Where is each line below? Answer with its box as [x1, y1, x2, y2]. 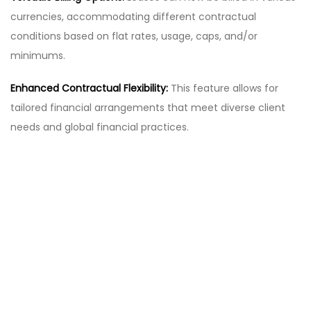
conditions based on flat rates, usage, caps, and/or [10, 29, 258, 44]
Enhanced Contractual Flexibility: [10, 81, 168, 95]
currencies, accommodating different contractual [10, 10, 256, 24]
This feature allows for [171, 81, 278, 95]
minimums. [10, 49, 65, 63]
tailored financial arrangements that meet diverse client [10, 100, 285, 115]
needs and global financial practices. [10, 119, 189, 134]
